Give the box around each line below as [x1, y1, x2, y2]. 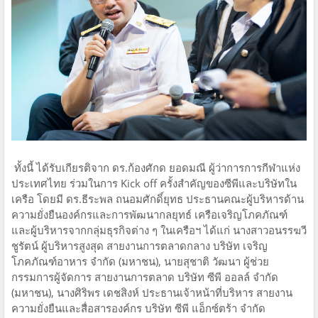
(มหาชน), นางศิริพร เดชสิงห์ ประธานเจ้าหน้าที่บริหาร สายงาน [11, 285, 292, 300]
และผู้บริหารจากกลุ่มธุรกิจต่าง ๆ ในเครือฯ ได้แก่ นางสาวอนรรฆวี [11, 223, 307, 238]
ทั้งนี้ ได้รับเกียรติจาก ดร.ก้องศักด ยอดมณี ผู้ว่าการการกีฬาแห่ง [11, 160, 300, 175]
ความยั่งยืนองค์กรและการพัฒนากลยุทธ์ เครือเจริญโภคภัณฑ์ [11, 207, 287, 222]
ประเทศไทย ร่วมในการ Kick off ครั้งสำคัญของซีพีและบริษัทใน [11, 176, 297, 191]
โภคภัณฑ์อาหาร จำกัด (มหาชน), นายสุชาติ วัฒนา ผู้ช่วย [11, 254, 269, 269]
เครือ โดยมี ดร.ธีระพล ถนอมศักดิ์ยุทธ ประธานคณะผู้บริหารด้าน [11, 192, 304, 207]
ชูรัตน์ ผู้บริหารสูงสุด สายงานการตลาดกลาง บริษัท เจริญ [11, 238, 268, 253]
